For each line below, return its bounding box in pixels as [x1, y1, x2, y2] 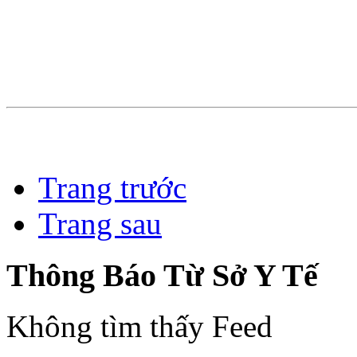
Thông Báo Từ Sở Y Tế [6, 257, 318, 293]
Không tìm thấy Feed [6, 309, 273, 344]
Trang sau [38, 206, 162, 241]
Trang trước [38, 170, 186, 205]
